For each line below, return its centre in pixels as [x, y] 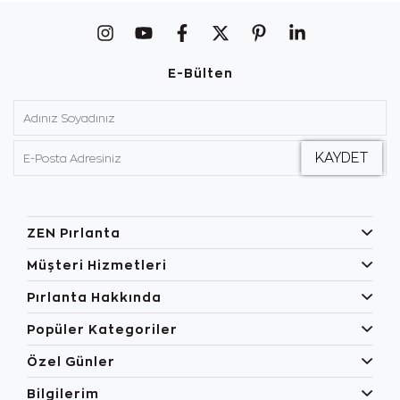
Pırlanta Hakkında [94, 297]
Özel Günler [71, 361]
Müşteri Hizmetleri [97, 265]
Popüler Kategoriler [102, 329]
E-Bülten [200, 73]
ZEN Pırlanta [74, 233]
